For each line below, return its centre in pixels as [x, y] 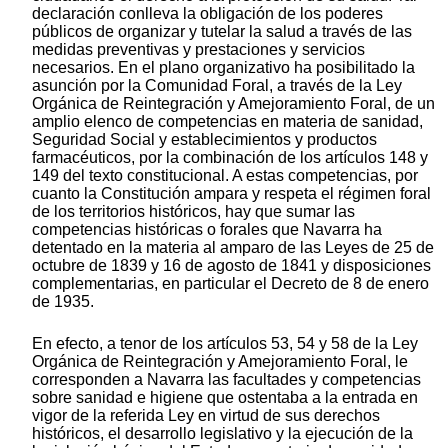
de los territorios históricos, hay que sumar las [193, 212]
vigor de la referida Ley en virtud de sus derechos [206, 416]
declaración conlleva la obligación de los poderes [207, 14]
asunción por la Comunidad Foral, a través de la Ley [217, 86]
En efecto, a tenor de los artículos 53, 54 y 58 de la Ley [225, 344]
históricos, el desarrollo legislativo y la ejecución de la [222, 434]
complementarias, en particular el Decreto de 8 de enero [230, 284]
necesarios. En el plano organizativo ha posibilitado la [223, 68]
